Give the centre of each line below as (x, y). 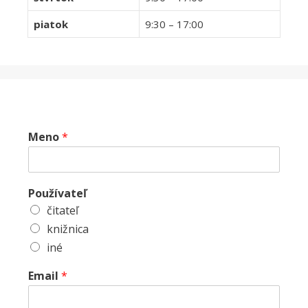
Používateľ (57, 193)
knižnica (68, 229)
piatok (51, 24)
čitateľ (63, 210)
